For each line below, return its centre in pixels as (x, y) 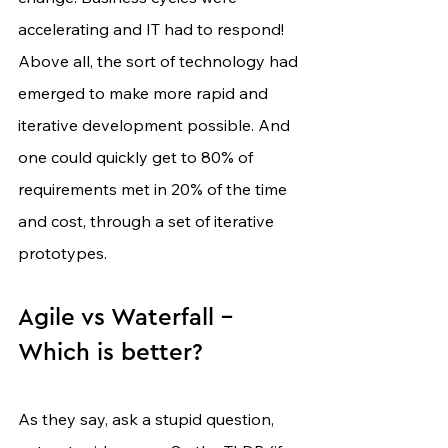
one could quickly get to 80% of (137, 157)
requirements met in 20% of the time (154, 189)
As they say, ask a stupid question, (148, 419)
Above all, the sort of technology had (160, 61)
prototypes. (62, 253)
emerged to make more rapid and (145, 93)
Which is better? (110, 353)
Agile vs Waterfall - (129, 318)
